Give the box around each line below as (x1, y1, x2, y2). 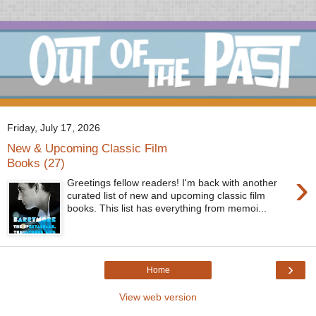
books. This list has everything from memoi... (67, 202, 267, 214)
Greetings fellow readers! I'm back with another (67, 177, 278, 189)
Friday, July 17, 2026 (7, 121, 100, 133)
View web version (119, 291, 197, 303)
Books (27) (7, 155, 65, 170)
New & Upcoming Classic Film (7, 140, 167, 155)
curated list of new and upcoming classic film (67, 190, 266, 202)
